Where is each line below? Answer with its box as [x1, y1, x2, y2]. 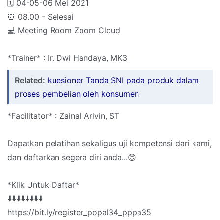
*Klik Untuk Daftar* [7, 180, 79, 190]
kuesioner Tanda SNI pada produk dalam [48, 75, 199, 85]
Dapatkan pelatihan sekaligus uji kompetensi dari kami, [7, 138, 212, 149]
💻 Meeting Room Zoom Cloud [7, 26, 120, 36]
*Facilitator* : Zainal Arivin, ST [7, 111, 119, 121]
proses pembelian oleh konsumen [15, 89, 139, 99]
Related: [15, 75, 45, 85]
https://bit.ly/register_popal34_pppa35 [7, 207, 151, 218]
